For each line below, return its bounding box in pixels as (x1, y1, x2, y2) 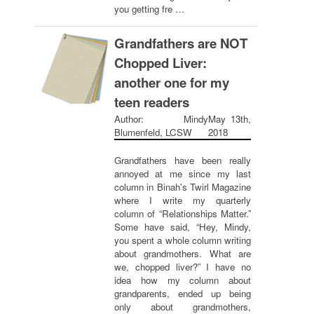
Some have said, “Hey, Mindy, (114, 220, 251, 233)
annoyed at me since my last (114, 167, 251, 180)
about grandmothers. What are (114, 247, 251, 260)
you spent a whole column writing (114, 233, 251, 247)
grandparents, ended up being (114, 287, 251, 300)
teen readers (114, 93, 189, 111)
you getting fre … (114, 2, 184, 15)
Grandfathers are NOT (114, 34, 247, 53)
